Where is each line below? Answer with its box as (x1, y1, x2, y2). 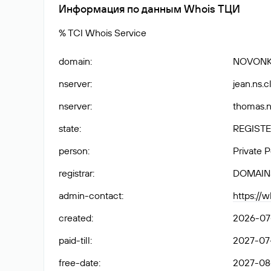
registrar (59, 167, 93, 179)
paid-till (59, 234, 90, 246)
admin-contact (59, 189, 122, 201)
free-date (59, 256, 99, 269)
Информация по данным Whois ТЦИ (59, 2, 240, 16)
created (59, 212, 91, 224)
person (59, 145, 88, 157)
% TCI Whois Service (59, 27, 146, 39)
